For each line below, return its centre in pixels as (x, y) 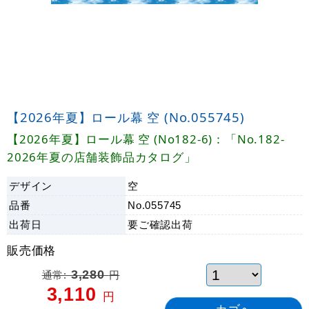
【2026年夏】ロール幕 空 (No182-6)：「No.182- (146, 139)
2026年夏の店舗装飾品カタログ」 (102, 157)
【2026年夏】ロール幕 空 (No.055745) (126, 117)
